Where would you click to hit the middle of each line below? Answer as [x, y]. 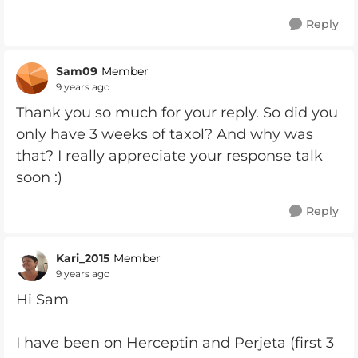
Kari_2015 [83, 258]
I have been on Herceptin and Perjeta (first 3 [175, 343]
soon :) [39, 177]
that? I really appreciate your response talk [169, 156]
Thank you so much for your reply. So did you [177, 113]
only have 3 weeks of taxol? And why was [165, 134]
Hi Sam [42, 300]
